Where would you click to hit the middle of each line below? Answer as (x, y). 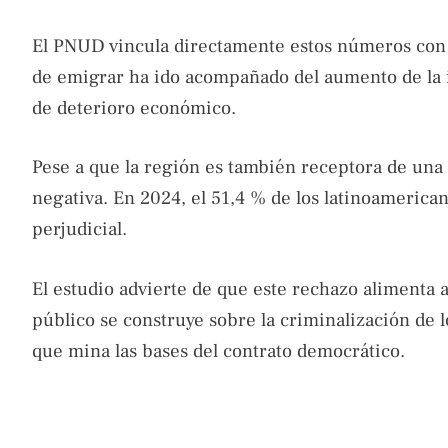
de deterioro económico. (134, 107)
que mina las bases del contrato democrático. (218, 350)
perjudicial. (79, 229)
